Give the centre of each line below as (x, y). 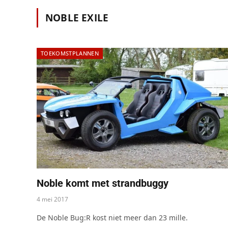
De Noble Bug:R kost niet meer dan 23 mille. (112, 217)
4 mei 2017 (52, 199)
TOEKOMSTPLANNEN (70, 53)
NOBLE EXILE (77, 18)
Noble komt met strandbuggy (103, 183)
